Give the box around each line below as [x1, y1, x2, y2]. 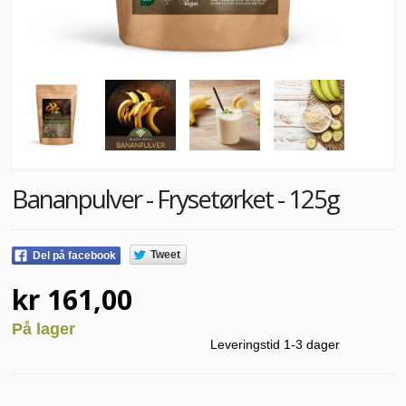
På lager [12, 320, 75, 338]
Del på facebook [33, 249, 116, 262]
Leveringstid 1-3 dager [210, 337, 340, 352]
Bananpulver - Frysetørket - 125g [12, 181, 339, 216]
